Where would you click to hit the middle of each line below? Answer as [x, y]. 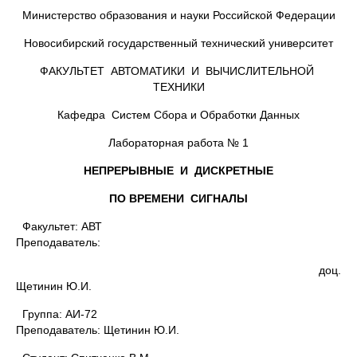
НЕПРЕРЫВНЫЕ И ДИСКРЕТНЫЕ [178, 171]
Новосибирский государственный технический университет [178, 43]
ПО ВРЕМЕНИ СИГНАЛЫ [178, 198]
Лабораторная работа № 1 [178, 143]
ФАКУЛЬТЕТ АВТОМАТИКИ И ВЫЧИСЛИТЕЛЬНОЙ [178, 71]
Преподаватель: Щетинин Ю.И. [98, 330]
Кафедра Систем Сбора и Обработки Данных [178, 115]
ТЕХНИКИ [178, 87]
